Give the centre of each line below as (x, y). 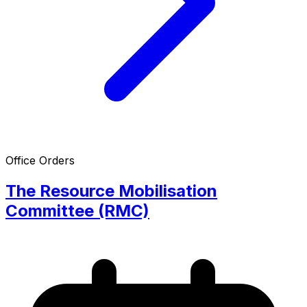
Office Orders (40, 160)
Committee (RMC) (77, 210)
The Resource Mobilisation (111, 191)
